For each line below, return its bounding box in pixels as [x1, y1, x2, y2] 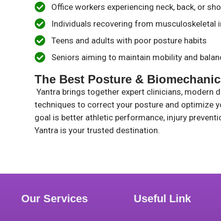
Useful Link [134, 192, 191, 205]
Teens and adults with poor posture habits [51, 36, 207, 46]
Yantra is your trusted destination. [35, 125, 160, 136]
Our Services [21, 192, 88, 205]
